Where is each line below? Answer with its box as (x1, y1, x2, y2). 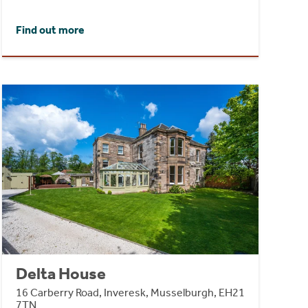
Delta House (15, 263, 106, 283)
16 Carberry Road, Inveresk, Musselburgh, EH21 (15, 285, 245, 299)
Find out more (15, 23, 85, 37)
